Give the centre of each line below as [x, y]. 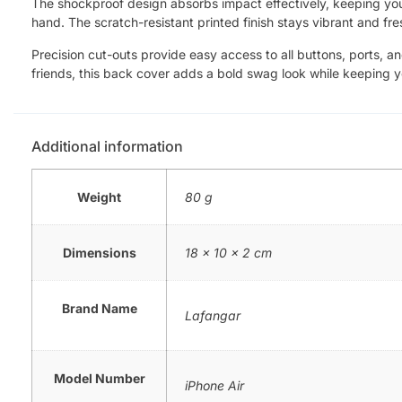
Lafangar [213, 315]
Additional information [107, 146]
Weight [99, 197]
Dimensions [99, 252]
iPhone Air [214, 385]
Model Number [99, 378]
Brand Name [99, 308]
